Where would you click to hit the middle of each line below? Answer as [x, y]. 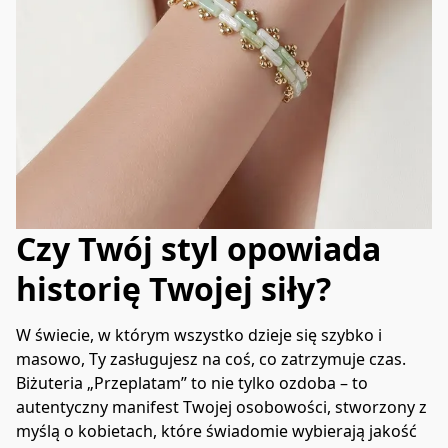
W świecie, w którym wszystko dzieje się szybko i [199, 335]
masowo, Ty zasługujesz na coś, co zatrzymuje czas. [211, 359]
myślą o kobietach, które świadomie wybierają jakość [216, 431]
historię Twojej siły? [173, 288]
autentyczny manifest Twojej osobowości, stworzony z [221, 407]
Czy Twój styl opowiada [198, 248]
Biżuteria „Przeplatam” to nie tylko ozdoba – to [192, 383]
